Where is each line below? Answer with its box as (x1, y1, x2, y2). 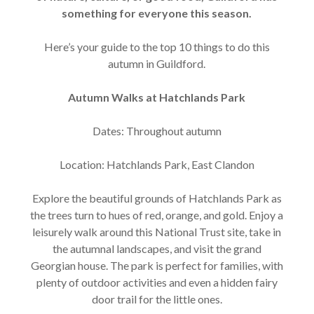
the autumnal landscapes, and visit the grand (52, 242, 261, 255)
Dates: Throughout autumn (92, 124, 221, 137)
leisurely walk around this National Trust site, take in (32, 225, 282, 238)
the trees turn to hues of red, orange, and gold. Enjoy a (30, 208, 284, 221)
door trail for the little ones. (91, 292, 222, 306)
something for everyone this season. (62, 6, 252, 20)
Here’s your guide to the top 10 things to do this (43, 40, 270, 53)
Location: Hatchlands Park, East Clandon (59, 158, 254, 171)
